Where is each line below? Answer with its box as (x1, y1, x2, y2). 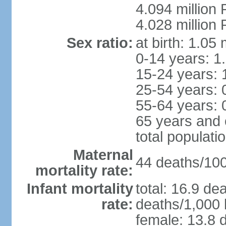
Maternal (73, 147, 133, 163)
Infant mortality (26, 181, 133, 197)
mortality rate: (35, 162, 133, 179)
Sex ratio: (66, 35, 133, 51)
